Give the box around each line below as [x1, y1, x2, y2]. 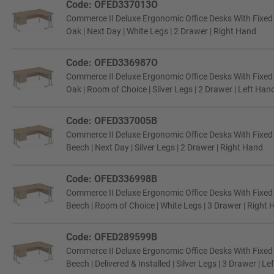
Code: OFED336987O [66, 57, 158, 68]
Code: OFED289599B [66, 231, 157, 243]
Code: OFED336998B [66, 173, 157, 185]
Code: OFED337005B [66, 115, 157, 127]
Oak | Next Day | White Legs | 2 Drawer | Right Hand [66, 26, 256, 36]
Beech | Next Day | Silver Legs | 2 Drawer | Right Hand [66, 143, 263, 152]
